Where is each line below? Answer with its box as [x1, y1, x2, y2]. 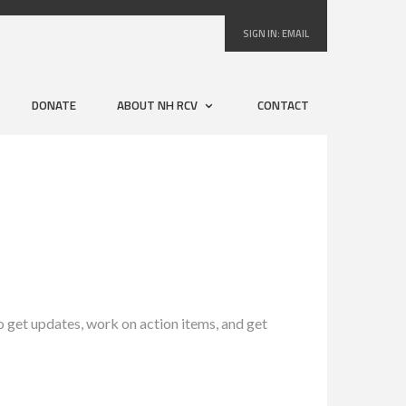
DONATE [32, 96, 76, 115]
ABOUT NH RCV [117, 96, 200, 115]
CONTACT [257, 96, 309, 115]
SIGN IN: [243, 26, 280, 41]
